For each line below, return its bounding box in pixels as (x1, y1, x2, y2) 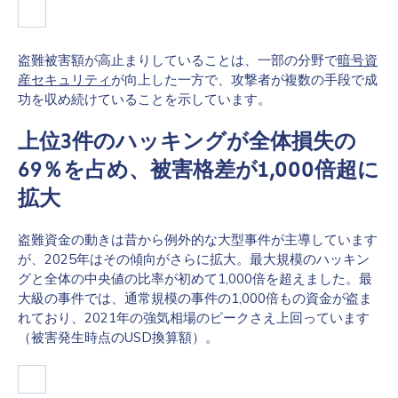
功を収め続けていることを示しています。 (18, 91, 271, 107)
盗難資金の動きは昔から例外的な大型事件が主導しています (18, 231, 378, 248)
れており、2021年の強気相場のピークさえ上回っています (18, 309, 370, 326)
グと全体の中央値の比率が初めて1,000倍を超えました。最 (18, 270, 372, 287)
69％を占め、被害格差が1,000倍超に (18, 157, 379, 182)
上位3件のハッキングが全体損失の (18, 129, 356, 154)
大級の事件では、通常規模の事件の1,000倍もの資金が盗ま (18, 290, 372, 306)
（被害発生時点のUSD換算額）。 (18, 329, 219, 346)
